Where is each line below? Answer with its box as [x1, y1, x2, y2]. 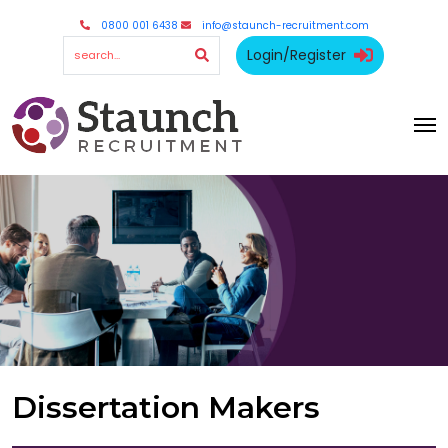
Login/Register [247, 45, 347, 65]
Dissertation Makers [12, 389, 320, 427]
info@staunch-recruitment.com [201, 18, 369, 33]
